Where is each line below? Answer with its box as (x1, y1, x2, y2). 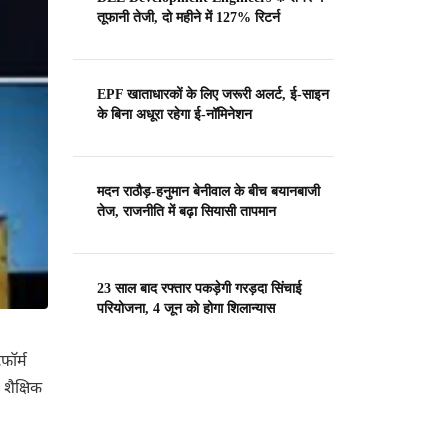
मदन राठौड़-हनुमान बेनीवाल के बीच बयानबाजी (97, 183, 320, 199)
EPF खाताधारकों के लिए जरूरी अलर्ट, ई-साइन (97, 86, 329, 102)
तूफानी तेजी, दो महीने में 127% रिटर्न (97, 9, 280, 25)
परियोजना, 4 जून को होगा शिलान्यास (97, 300, 275, 316)
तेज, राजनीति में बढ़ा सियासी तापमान (97, 203, 276, 219)
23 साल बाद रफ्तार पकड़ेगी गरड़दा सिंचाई (97, 280, 302, 296)
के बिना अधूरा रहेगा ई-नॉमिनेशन (97, 106, 252, 122)
